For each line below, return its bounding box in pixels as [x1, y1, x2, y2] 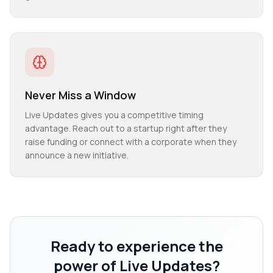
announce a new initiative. [25, 149, 129, 161]
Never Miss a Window [25, 88, 136, 103]
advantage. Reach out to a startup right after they [25, 122, 227, 135]
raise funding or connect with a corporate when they [25, 136, 236, 148]
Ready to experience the [50, 236, 223, 257]
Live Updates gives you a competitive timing [25, 109, 204, 121]
